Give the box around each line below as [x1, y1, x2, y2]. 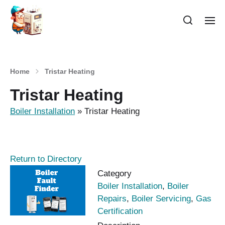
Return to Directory [10, 154, 82, 164]
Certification [97, 206, 143, 216]
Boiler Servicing [132, 193, 191, 203]
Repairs [97, 193, 127, 203]
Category [97, 168, 132, 178]
